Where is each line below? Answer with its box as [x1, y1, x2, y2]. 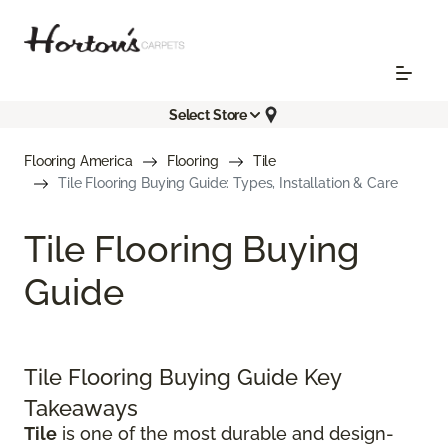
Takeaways [24, 395, 138, 422]
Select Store [168, 106, 248, 123]
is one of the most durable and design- [57, 423, 394, 445]
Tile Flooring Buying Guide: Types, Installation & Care [58, 175, 398, 192]
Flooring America [24, 153, 133, 170]
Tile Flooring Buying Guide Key [24, 364, 341, 391]
